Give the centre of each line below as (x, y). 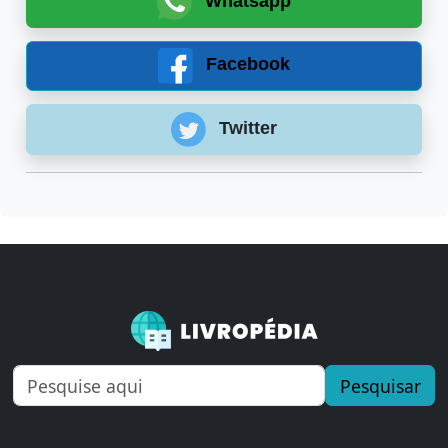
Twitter (246, 128)
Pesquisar (380, 385)
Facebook (246, 64)
